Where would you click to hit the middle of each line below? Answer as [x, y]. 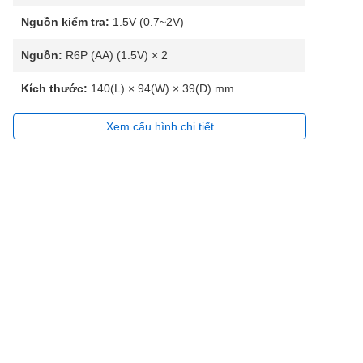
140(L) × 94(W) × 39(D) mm [161, 88]
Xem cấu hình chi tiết [160, 126]
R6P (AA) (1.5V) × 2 [115, 55]
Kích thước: [54, 88]
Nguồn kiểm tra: [65, 22]
